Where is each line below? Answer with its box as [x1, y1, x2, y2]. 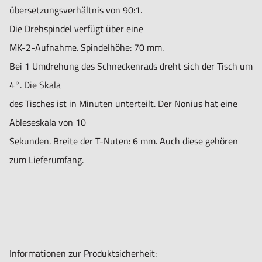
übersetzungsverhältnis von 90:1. [9, 3, 142, 18]
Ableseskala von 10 [9, 115, 86, 130]
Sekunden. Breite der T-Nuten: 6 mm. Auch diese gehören [9, 134, 238, 149]
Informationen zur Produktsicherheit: [9, 246, 157, 261]
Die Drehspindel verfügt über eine [9, 22, 143, 36]
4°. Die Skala [9, 78, 61, 92]
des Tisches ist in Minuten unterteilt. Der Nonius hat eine [9, 96, 237, 111]
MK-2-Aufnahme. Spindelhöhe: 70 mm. [9, 40, 164, 55]
